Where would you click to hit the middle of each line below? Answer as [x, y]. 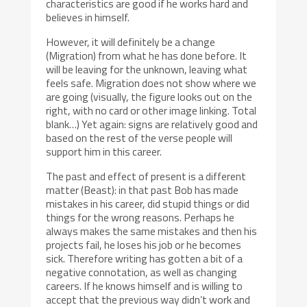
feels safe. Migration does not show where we [151, 83]
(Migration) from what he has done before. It [147, 55]
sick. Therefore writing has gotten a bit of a [145, 258]
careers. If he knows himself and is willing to [145, 285]
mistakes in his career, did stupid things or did [148, 203]
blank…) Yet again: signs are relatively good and [152, 124]
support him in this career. [104, 151]
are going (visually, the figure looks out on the [149, 96]
